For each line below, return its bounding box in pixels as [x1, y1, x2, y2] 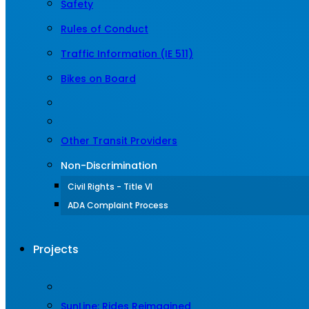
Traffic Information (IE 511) [61, 47, 193, 61]
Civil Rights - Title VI [68, 181, 152, 192]
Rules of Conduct [61, 22, 148, 36]
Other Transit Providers [61, 134, 177, 148]
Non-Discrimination [61, 159, 157, 172]
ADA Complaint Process [68, 199, 168, 211]
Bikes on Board [61, 72, 136, 86]
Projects [33, 241, 79, 257]
